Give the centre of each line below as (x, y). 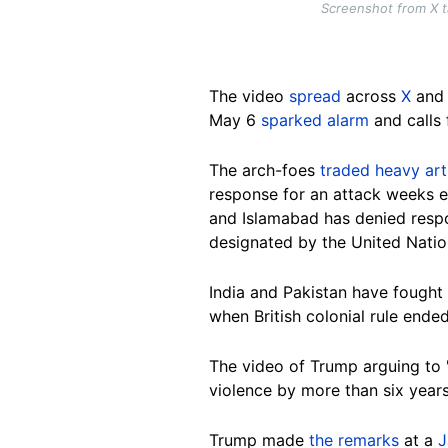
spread (315, 96)
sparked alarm (315, 120)
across (371, 96)
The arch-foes (264, 170)
